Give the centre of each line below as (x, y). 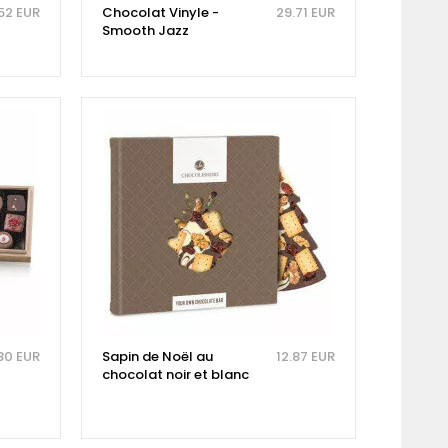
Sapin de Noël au (157, 357)
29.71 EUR (305, 13)
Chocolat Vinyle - (160, 13)
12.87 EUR (305, 357)
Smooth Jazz (145, 31)
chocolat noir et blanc (175, 375)
